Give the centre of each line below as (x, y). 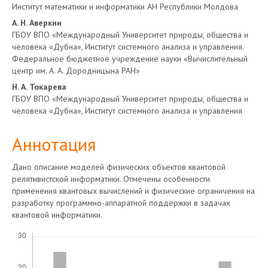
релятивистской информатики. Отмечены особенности (111, 179)
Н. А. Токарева (39, 87)
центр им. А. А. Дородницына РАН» (76, 71)
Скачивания (33, 230)
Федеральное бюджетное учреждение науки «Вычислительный (130, 59)
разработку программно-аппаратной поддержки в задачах (121, 203)
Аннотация (54, 144)
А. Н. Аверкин (37, 23)
